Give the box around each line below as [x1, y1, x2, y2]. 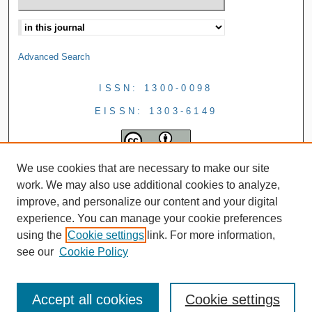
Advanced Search [18, 51, 91, 62]
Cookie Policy [59, 246, 128, 258]
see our [17, 246, 54, 258]
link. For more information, [144, 229, 275, 241]
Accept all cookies [32, 292, 143, 307]
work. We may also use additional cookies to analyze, [17, 179, 280, 191]
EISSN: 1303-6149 [94, 105, 218, 116]
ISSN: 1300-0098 [99, 82, 213, 93]
